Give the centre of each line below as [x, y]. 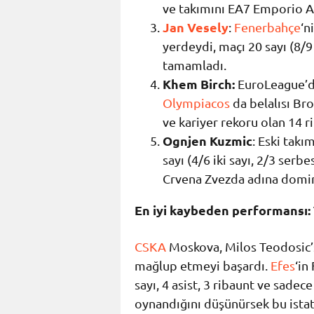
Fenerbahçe [267, 27]
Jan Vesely [196, 27]
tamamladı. [194, 65]
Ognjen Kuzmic [207, 141]
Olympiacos [196, 103]
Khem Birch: [199, 84]
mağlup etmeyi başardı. [203, 266]
